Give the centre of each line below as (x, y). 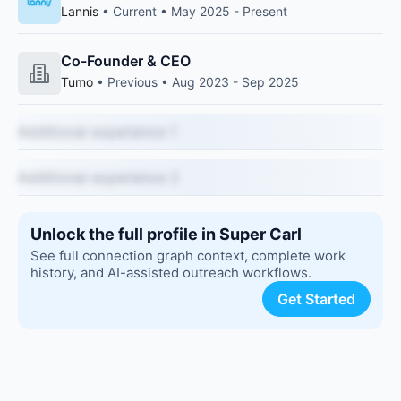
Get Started (316, 299)
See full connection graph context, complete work (188, 256)
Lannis (80, 11)
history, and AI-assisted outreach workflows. (171, 273)
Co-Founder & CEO (126, 61)
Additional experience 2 (98, 177)
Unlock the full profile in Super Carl (166, 234)
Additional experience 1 (97, 132)
